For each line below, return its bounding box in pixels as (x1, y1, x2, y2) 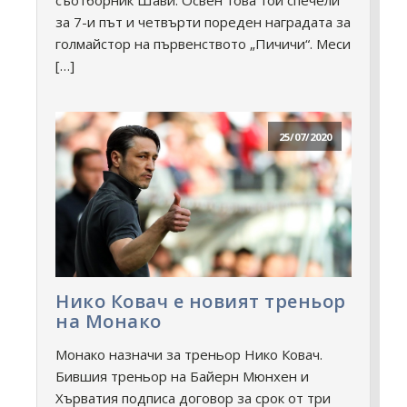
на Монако (55, 309, 162, 334)
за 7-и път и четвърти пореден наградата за (55, 12, 351, 31)
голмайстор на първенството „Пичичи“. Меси (55, 34, 351, 53)
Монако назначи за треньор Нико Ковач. (55, 345, 323, 364)
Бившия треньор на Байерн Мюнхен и (55, 367, 309, 386)
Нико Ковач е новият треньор (55, 289, 346, 314)
